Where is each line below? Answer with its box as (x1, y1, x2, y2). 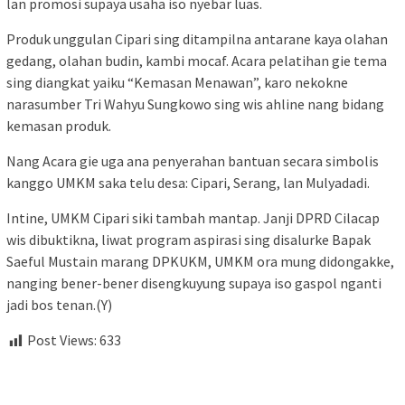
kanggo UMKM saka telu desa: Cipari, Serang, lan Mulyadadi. (6, 174, 370, 193)
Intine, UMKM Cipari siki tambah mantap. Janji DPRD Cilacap (6, 209, 380, 228)
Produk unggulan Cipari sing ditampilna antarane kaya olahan (6, 30, 388, 49)
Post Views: (27, 331, 97, 350)
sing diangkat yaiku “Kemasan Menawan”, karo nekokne (6, 73, 348, 92)
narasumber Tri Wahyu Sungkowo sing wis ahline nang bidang (6, 95, 384, 114)
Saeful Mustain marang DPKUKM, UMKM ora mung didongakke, (6, 252, 394, 271)
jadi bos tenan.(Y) (6, 296, 112, 315)
